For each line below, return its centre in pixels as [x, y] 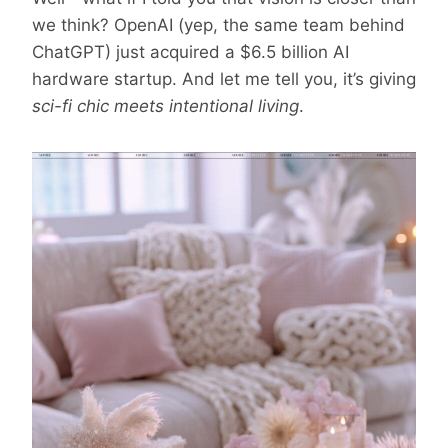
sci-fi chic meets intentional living [165, 105]
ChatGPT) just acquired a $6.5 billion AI [190, 51]
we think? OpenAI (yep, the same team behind [218, 24]
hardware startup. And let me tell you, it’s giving [224, 78]
